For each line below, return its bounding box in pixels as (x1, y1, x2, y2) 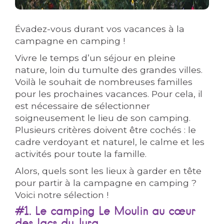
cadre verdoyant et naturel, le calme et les (15, 136, 205, 147)
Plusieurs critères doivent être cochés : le (15, 124, 196, 135)
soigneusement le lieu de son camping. (15, 112, 191, 123)
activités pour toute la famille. (15, 148, 147, 159)
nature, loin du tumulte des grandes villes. (15, 64, 203, 75)
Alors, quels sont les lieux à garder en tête (15, 165, 202, 176)
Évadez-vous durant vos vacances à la (15, 23, 185, 34)
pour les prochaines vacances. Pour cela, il (15, 88, 203, 99)
